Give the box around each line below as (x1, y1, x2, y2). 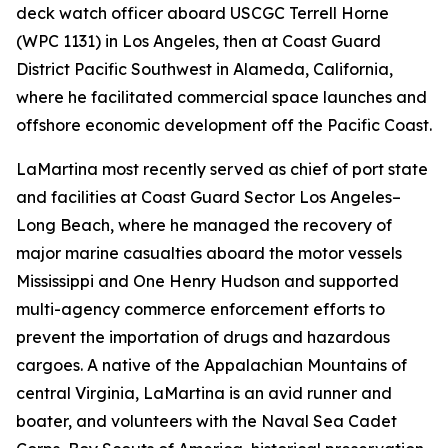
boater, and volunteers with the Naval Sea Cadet (16, 411, 397, 431)
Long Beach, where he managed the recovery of (16, 215, 392, 235)
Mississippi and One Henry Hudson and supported (16, 271, 399, 291)
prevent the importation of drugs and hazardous (16, 327, 390, 347)
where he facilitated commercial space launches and (16, 87, 427, 107)
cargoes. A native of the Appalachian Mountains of (16, 355, 407, 375)
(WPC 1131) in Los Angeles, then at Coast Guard (16, 31, 381, 51)
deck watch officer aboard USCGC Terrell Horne (16, 3, 389, 23)
